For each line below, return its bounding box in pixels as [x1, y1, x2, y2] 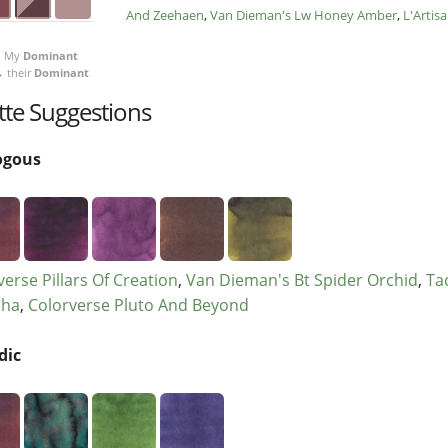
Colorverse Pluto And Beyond [28, 294, 249, 317]
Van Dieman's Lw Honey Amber [210, 6, 397, 25]
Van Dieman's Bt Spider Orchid [186, 269, 418, 292]
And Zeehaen [126, 6, 204, 25]
